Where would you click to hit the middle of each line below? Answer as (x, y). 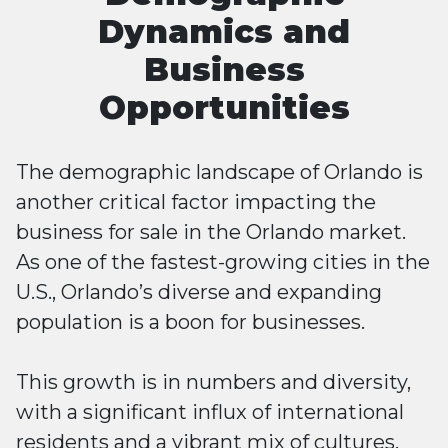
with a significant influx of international (210, 412)
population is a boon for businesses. (193, 322)
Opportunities (224, 107)
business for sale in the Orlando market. (211, 232)
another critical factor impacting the (196, 202)
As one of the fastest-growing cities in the (223, 262)
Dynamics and (224, 31)
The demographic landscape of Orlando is (219, 172)
